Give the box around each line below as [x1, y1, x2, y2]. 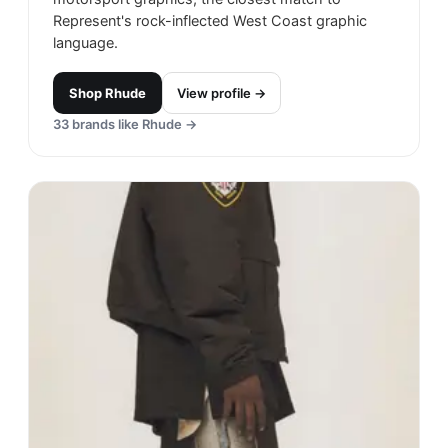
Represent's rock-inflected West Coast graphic [53, 11, 367, 30]
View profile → [177, 84, 266, 101]
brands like [69, 115, 142, 132]
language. [53, 33, 118, 52]
